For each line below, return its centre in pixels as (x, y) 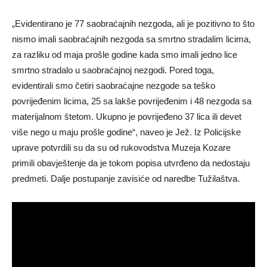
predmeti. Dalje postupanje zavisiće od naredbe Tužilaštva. (126, 179)
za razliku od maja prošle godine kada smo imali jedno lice (125, 55)
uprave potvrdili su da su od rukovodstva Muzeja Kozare (121, 148)
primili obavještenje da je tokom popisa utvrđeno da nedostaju (131, 163)
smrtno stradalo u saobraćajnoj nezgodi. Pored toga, (113, 70)
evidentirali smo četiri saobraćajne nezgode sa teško (114, 86)
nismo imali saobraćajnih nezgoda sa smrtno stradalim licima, (131, 39)
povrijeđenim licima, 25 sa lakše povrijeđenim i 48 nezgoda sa (132, 101)
